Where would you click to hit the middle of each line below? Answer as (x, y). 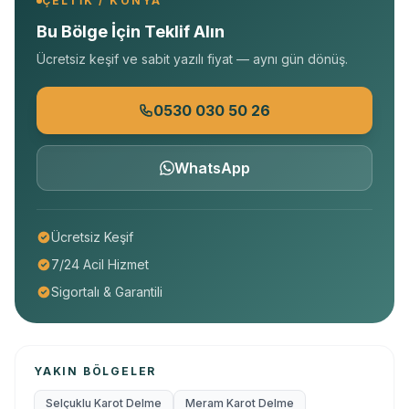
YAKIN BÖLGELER (95, 371)
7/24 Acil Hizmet (100, 264)
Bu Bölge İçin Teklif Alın (131, 31)
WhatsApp (212, 168)
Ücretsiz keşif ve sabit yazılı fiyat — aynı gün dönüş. (192, 58)
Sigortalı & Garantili (107, 291)
